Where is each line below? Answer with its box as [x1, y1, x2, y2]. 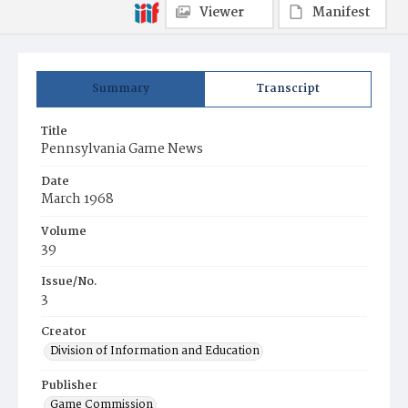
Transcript [256, 79, 320, 98]
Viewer [199, 2, 244, 24]
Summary [92, 79, 149, 98]
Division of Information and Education [50, 342, 260, 361]
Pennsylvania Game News [41, 138, 203, 160]
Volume [41, 222, 87, 241]
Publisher [41, 376, 97, 395]
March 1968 [41, 189, 114, 210]
